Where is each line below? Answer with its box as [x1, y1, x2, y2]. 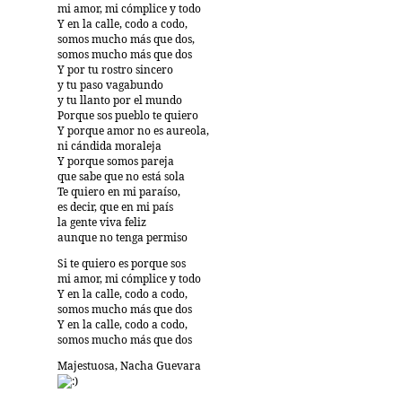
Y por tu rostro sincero [57, 64, 173, 77]
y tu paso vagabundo [57, 79, 163, 92]
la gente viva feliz [57, 216, 146, 230]
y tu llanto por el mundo [57, 94, 182, 108]
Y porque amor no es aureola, [57, 125, 209, 138]
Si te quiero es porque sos [57, 258, 186, 271]
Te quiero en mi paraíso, [57, 186, 180, 199]
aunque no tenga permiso [57, 232, 188, 245]
